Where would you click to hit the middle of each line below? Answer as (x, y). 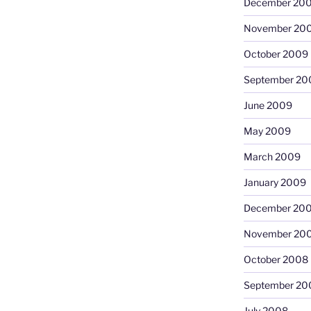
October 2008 (276, 259)
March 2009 (272, 156)
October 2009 (276, 53)
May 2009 (267, 131)
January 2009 (275, 182)
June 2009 (268, 105)
